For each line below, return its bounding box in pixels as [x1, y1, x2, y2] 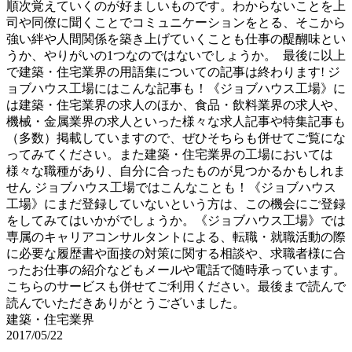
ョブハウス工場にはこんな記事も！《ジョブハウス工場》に [6, 81, 346, 95]
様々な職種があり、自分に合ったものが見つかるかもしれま [6, 163, 346, 178]
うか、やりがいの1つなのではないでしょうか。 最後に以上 [6, 48, 346, 62]
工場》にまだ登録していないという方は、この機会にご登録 [6, 196, 346, 211]
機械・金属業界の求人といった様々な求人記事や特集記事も [6, 114, 346, 128]
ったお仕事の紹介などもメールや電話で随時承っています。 [6, 262, 346, 277]
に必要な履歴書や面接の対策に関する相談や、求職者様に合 [6, 246, 346, 260]
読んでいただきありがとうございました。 [6, 295, 245, 310]
